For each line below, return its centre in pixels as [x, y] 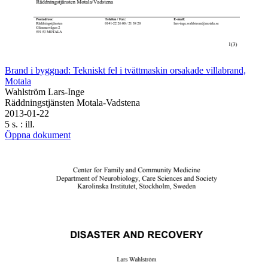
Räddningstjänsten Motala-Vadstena [72, 102]
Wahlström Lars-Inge [45, 92]
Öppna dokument [38, 135]
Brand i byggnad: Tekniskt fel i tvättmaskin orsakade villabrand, [125, 70]
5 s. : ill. [20, 124]
